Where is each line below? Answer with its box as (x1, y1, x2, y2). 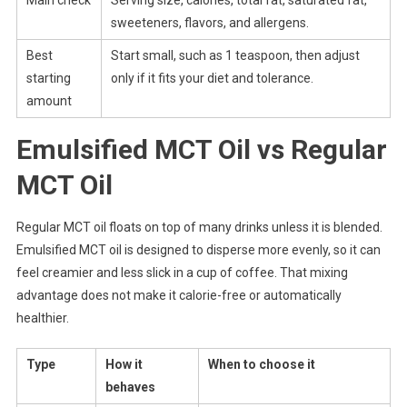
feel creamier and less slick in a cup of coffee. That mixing (15, 265, 348, 281)
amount (25, 94, 72, 109)
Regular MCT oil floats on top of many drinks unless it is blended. (15, 220, 382, 235)
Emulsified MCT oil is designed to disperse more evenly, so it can (15, 243, 381, 258)
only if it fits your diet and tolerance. (110, 71, 313, 86)
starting (25, 71, 71, 86)
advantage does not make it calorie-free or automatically (15, 288, 342, 303)
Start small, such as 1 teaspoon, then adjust (110, 48, 360, 64)
